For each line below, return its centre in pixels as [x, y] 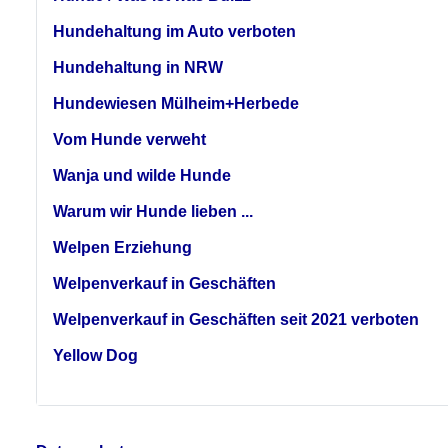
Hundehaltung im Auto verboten [174, 31]
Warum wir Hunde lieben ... [153, 211]
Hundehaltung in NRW [138, 67]
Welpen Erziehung [122, 247]
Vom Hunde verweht [129, 139]
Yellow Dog [95, 355]
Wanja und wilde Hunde [142, 175]
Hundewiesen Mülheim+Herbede [176, 103]
